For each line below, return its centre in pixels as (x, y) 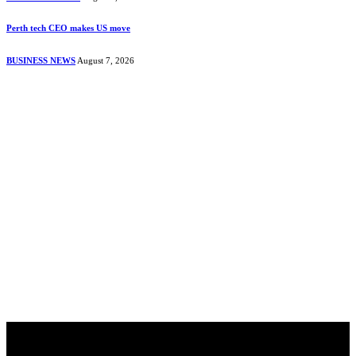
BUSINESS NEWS (41, 60)
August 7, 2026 (106, 60)
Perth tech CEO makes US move (68, 28)
